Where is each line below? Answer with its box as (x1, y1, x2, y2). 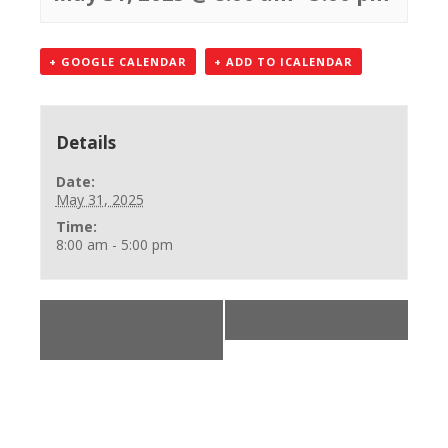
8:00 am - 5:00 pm (55, 234, 173, 254)
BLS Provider (69, 310, 169, 331)
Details (55, 130, 116, 154)
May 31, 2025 (55, 189, 144, 209)
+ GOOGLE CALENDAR (49, 54, 187, 69)
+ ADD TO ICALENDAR (214, 54, 353, 69)
